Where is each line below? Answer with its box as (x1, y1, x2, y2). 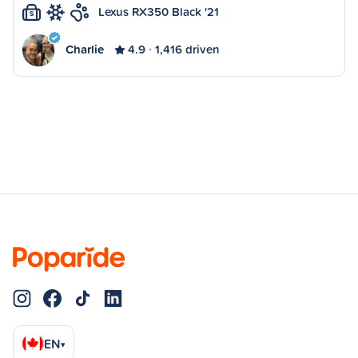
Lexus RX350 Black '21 (98, 3, 219, 20)
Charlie (66, 41, 104, 58)
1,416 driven (155, 41, 220, 58)
